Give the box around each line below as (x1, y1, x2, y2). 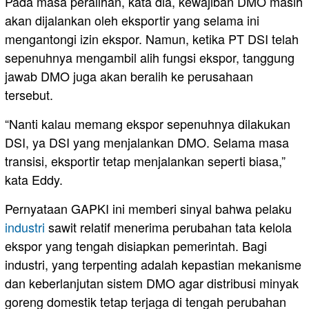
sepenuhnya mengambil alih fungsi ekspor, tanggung (5, 48, 295, 67)
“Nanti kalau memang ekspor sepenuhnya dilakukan (5, 114, 290, 133)
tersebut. (5, 86, 53, 104)
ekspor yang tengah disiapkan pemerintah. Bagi (5, 237, 267, 255)
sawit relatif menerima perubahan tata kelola (45, 218, 292, 237)
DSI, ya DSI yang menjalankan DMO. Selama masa (5, 133, 289, 152)
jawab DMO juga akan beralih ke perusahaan (5, 67, 253, 86)
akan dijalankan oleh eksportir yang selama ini (5, 11, 259, 30)
